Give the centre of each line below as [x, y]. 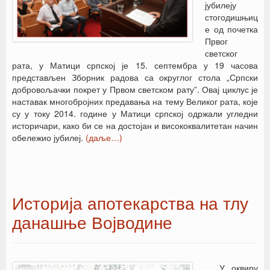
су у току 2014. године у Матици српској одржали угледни [135, 113]
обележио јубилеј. [49, 137]
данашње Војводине [92, 222]
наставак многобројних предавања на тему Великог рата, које [135, 101]
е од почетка [231, 29]
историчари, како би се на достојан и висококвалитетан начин [135, 125]
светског [221, 53]
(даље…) [104, 137]
